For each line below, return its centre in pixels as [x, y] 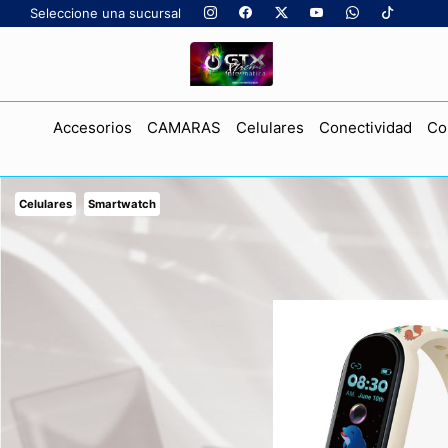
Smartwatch [122, 203]
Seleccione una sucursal [105, 12]
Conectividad [365, 127]
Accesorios [92, 127]
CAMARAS [183, 127]
